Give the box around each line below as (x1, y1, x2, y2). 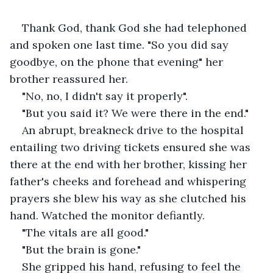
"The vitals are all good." (22, 225, 149, 239)
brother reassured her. (10, 71, 128, 86)
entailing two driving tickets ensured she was (10, 140, 253, 154)
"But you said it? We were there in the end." (22, 105, 249, 120)
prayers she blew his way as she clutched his (10, 191, 249, 205)
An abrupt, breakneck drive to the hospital (22, 122, 247, 137)
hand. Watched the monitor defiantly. (10, 208, 205, 222)
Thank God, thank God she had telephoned (22, 20, 250, 35)
